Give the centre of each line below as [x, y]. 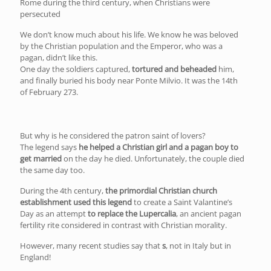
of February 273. [49, 92]
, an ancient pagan [209, 213]
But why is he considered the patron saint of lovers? [113, 135]
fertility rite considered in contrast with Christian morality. [124, 225]
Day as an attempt [54, 213]
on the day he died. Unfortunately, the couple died [153, 158]
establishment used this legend [76, 202]
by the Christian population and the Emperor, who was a [121, 46]
